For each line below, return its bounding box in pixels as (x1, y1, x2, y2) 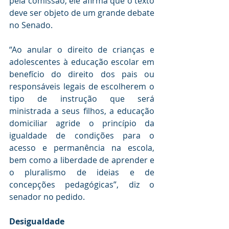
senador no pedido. (9, 191, 85, 202)
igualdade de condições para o (9, 129, 154, 141)
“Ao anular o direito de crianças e (9, 43, 154, 55)
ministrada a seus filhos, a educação (9, 105, 154, 117)
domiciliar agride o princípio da (9, 117, 154, 129)
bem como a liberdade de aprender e (9, 154, 154, 166)
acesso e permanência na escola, (9, 142, 154, 153)
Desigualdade (9, 215, 64, 227)
